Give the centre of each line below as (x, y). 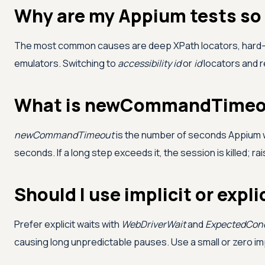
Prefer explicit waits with (68, 224)
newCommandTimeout (64, 135)
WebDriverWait (153, 224)
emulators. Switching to (66, 64)
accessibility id (149, 64)
